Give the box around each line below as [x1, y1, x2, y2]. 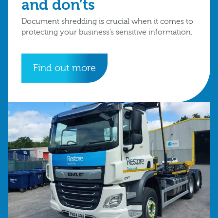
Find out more [33, 62, 96, 74]
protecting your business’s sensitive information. [21, 28, 192, 37]
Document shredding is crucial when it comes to [21, 17, 193, 26]
